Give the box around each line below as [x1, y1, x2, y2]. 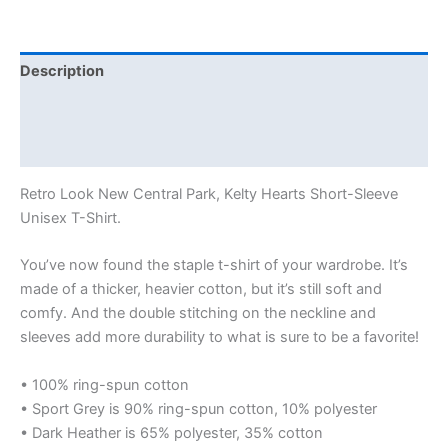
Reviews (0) [20, 139, 106, 158]
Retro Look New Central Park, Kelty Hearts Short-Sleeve [20, 185, 398, 204]
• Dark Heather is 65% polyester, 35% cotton [20, 423, 323, 442]
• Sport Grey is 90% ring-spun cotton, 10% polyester [20, 399, 377, 418]
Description [20, 62, 104, 81]
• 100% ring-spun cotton [20, 375, 189, 394]
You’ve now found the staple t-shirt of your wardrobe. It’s [20, 256, 408, 275]
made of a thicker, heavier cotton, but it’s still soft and [20, 280, 382, 299]
